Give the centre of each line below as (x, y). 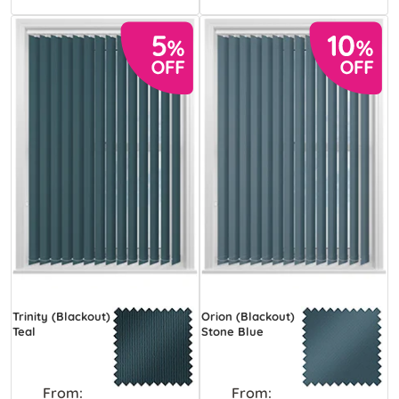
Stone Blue (232, 332)
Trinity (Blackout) (61, 317)
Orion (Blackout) (248, 317)
